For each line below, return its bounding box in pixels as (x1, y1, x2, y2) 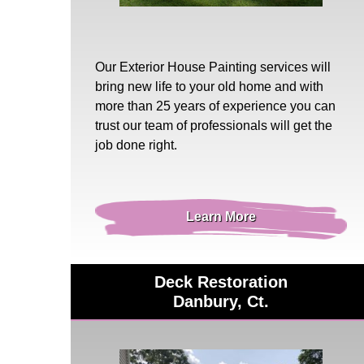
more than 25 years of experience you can (95, 98, 336, 113)
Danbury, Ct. (172, 292, 269, 310)
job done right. (95, 137, 177, 152)
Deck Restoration (154, 272, 288, 291)
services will (257, 59, 331, 74)
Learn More (185, 209, 256, 223)
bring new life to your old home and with (95, 79, 323, 93)
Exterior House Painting (119, 59, 257, 74)
